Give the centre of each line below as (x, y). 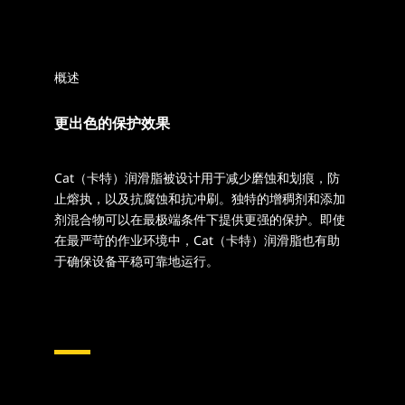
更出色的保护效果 (112, 124)
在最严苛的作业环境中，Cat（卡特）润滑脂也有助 (197, 240)
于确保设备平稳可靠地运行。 (138, 261)
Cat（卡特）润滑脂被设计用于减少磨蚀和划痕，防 (197, 178)
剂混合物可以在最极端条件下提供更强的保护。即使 (200, 220)
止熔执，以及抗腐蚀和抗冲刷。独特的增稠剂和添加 (200, 199)
